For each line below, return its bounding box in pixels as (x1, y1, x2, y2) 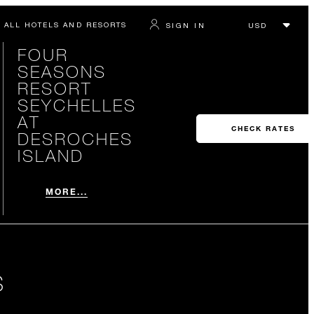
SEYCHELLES (17, 95, 137, 115)
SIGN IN (165, 20, 205, 29)
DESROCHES (17, 128, 133, 149)
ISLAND (17, 145, 84, 165)
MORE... (45, 186, 88, 197)
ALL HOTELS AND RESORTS (4, 20, 127, 29)
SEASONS (17, 61, 107, 81)
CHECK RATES (231, 124, 295, 133)
